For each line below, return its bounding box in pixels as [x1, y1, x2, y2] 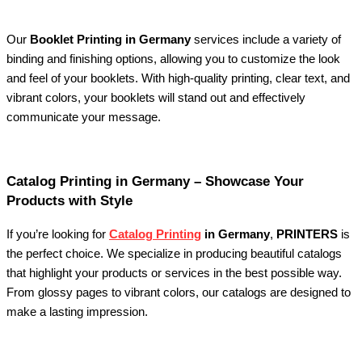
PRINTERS [276, 227, 338, 241]
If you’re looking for [6, 227, 109, 241]
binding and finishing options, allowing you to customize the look [6, 53, 340, 66]
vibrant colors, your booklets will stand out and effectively [6, 91, 305, 105]
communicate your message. [6, 111, 161, 124]
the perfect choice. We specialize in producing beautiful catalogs [6, 246, 342, 260]
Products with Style [6, 192, 133, 208]
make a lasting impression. [6, 305, 148, 318]
